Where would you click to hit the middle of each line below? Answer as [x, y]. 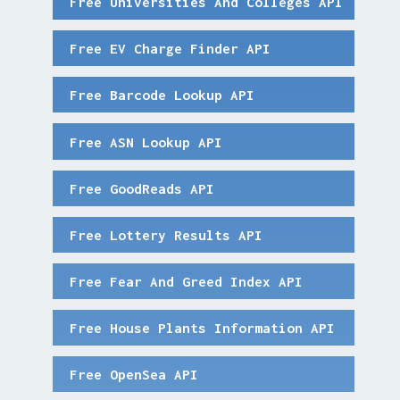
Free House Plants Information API [202, 327]
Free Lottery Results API [166, 234]
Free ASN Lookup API [146, 142]
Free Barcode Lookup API [162, 95]
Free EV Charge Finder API [170, 49]
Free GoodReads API [142, 188]
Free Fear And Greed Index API [186, 281]
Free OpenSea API [133, 374]
